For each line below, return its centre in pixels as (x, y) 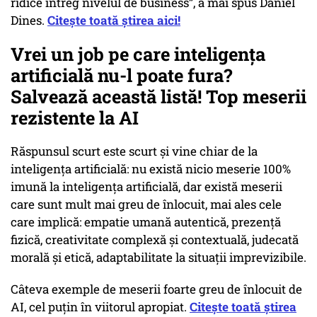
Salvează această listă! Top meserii (158, 97)
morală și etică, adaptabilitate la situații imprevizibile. (158, 258)
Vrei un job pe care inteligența (138, 54)
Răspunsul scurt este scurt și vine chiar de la (134, 151)
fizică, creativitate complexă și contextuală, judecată (155, 240)
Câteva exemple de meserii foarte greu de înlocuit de (156, 289)
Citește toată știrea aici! (114, 21)
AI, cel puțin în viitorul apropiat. (100, 307)
